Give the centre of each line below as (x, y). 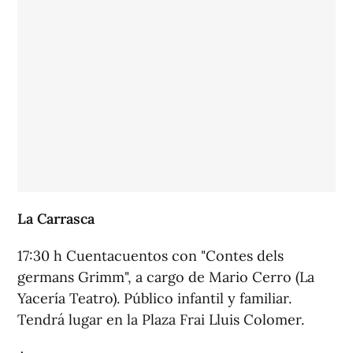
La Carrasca (56, 219)
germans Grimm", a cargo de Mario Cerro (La (166, 277)
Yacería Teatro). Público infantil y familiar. (154, 298)
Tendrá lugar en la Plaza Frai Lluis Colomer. (161, 320)
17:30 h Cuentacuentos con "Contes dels (150, 256)
